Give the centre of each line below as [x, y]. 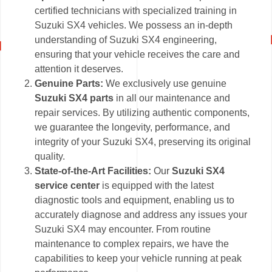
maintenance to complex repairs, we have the [132, 243]
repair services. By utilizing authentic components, [142, 112]
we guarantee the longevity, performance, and [133, 127]
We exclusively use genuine [165, 83]
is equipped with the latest [158, 185]
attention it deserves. [79, 69]
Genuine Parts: [69, 83]
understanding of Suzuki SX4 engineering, [126, 39]
